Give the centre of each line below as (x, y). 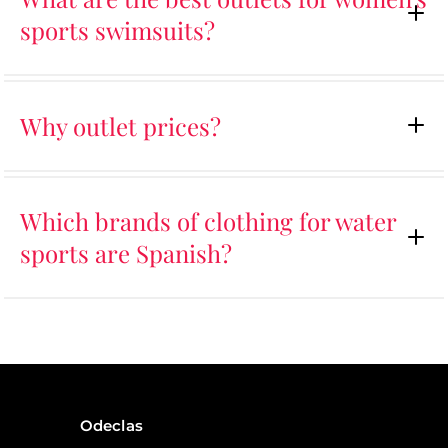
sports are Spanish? (126, 253)
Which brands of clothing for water (208, 221)
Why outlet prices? (120, 125)
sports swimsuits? (117, 29)
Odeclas (111, 425)
